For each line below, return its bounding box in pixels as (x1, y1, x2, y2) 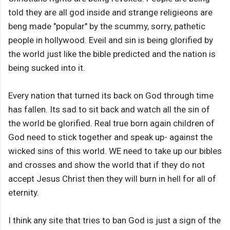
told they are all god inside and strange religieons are (8, 7, 213, 18)
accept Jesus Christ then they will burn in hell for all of (8, 174, 216, 184)
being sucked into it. (8, 63, 85, 73)
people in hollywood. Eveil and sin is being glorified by (8, 35, 213, 46)
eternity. (8, 187, 39, 198)
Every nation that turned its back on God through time (8, 90, 214, 101)
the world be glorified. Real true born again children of (8, 118, 215, 129)
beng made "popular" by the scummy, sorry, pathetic (8, 21, 205, 32)
